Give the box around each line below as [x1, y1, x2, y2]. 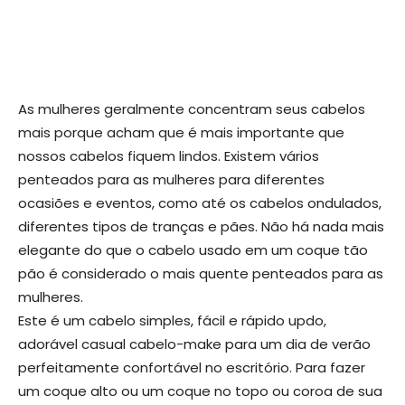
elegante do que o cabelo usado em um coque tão [18, 240, 368, 260]
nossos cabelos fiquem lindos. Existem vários [18, 146, 319, 166]
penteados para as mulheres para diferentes [18, 170, 325, 190]
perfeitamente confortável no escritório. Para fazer [18, 358, 365, 378]
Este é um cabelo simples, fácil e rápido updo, [18, 311, 326, 331]
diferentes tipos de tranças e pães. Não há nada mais [18, 217, 384, 237]
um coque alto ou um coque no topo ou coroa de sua [18, 381, 382, 401]
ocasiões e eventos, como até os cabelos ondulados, [18, 193, 381, 213]
